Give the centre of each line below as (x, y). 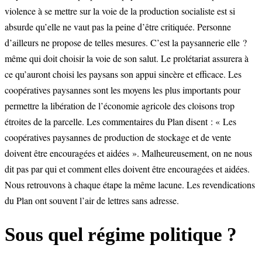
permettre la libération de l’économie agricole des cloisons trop (120, 105)
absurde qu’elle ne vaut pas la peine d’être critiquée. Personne (118, 26)
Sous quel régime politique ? (121, 234)
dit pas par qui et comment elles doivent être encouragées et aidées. (127, 168)
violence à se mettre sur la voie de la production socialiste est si (120, 11)
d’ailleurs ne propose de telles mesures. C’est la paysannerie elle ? (126, 42)
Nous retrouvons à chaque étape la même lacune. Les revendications (130, 184)
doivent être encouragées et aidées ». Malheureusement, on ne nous (128, 153)
